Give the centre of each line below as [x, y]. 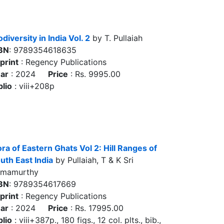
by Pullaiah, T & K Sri [93, 160]
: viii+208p [33, 86]
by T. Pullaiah [116, 38]
